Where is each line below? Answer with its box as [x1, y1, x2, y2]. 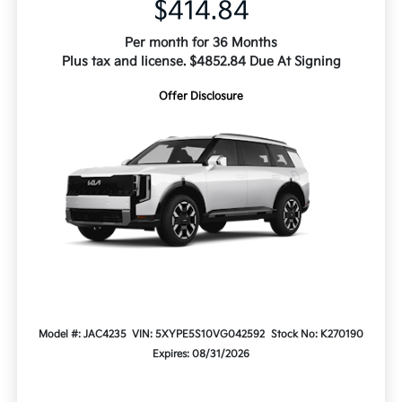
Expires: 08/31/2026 [153, 348, 249, 361]
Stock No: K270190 [271, 328, 364, 341]
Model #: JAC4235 [38, 328, 127, 341]
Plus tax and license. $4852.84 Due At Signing [61, 54, 341, 70]
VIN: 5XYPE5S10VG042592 [132, 328, 266, 341]
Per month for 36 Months [125, 35, 277, 51]
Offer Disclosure [159, 90, 243, 104]
